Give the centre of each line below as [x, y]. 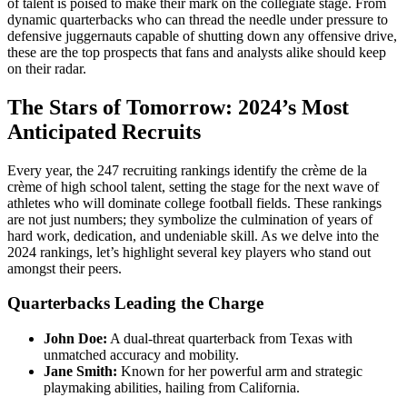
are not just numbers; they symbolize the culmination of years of [190, 219]
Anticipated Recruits [104, 131]
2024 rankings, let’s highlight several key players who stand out [189, 252]
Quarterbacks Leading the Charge [135, 303]
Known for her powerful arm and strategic [240, 372]
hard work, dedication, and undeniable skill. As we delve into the [193, 235]
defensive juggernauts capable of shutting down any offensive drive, [202, 35]
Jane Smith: [80, 372]
